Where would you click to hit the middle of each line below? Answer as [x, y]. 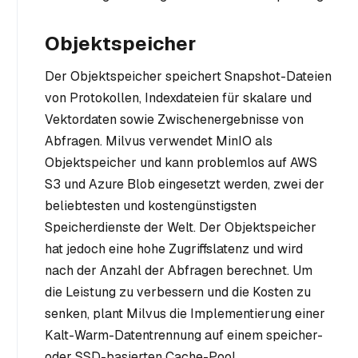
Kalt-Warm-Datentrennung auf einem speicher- [184, 336]
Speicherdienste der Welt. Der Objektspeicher [181, 228]
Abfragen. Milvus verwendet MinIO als [159, 141]
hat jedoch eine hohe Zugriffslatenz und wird [174, 249]
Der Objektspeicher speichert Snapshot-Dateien [188, 77]
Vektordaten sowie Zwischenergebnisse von [174, 120]
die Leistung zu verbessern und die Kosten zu [178, 292]
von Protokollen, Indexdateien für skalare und [178, 98]
